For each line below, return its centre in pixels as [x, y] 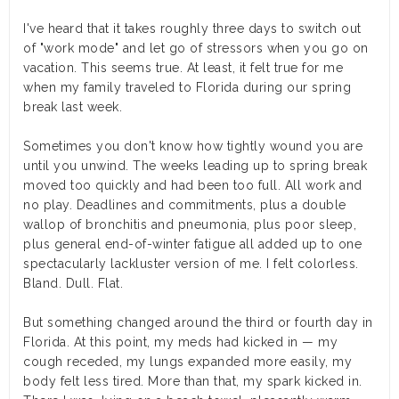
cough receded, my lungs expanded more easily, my [187, 362]
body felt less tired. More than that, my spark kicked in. [193, 382]
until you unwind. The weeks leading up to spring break [195, 166]
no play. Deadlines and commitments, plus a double [185, 205]
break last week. [73, 107]
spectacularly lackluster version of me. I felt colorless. [191, 264]
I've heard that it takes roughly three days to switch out [192, 29]
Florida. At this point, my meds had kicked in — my [180, 342]
